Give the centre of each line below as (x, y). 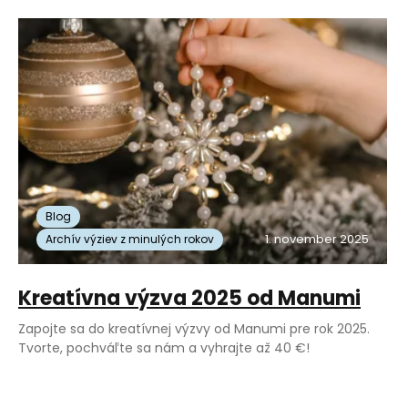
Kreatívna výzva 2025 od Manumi (189, 299)
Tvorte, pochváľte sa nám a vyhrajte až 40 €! (164, 348)
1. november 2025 (316, 240)
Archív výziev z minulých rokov (130, 240)
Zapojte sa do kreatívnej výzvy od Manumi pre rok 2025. (194, 329)
